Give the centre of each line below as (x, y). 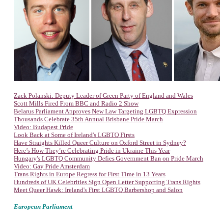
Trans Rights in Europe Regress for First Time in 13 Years (90, 174)
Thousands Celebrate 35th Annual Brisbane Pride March (88, 119)
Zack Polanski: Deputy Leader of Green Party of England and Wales (103, 96)
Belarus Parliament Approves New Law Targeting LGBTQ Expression (105, 111)
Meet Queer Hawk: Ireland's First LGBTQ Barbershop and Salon (98, 190)
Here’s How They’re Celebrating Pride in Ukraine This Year (92, 151)
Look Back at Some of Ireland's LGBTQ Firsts (74, 135)
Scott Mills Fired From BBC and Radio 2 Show (76, 103)
